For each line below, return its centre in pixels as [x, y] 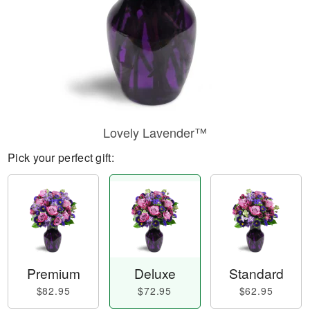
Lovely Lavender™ [155, 132]
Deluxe [155, 273]
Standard [256, 273]
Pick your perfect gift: [61, 157]
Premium [53, 273]
